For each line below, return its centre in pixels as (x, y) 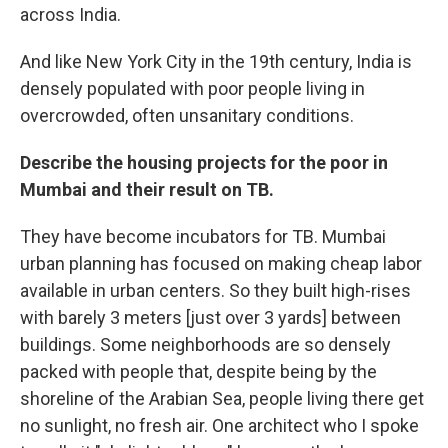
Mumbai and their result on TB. (147, 189)
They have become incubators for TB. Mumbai (203, 236)
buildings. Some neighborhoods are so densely (205, 344)
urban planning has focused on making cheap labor (221, 263)
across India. (70, 14)
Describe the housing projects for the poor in (204, 162)
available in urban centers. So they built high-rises (215, 290)
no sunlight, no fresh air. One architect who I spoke (219, 425)
